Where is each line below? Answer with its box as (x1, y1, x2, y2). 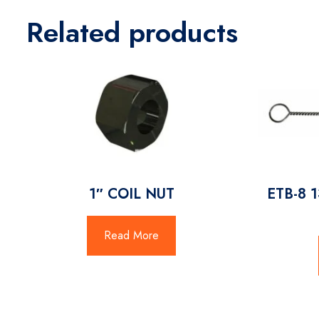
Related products (26, 12, 238, 53)
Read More (104, 227, 159, 244)
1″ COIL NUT (88, 184, 174, 204)
